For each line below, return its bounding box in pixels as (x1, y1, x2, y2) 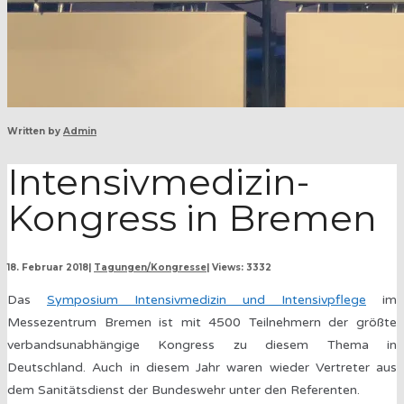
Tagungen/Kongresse (94, 262, 207, 274)
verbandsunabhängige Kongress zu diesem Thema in (7, 337, 397, 353)
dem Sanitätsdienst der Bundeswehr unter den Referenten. (7, 382, 360, 399)
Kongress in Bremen (7, 195, 377, 240)
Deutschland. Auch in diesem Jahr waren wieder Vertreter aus (7, 360, 397, 376)
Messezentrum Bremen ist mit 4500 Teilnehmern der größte (7, 315, 397, 331)
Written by (7, 124, 63, 137)
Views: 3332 (212, 262, 271, 274)
